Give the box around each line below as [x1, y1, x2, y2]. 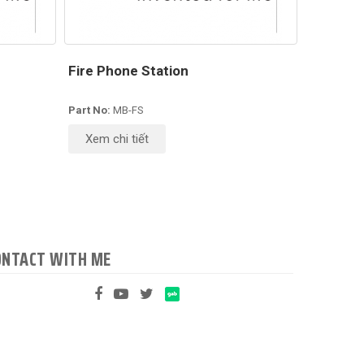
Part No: [67, 104, 113, 116]
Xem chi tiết [84, 132, 149, 146]
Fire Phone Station [67, 63, 188, 79]
